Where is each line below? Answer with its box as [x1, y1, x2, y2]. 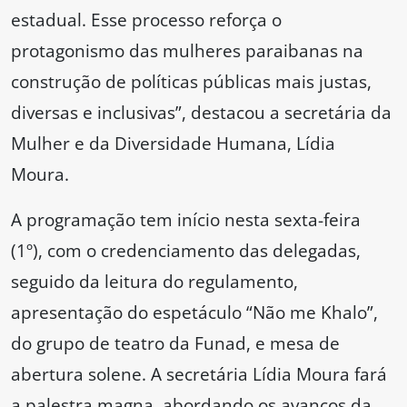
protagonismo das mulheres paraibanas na [11, 38, 363, 64]
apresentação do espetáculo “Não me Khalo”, [11, 300, 378, 325]
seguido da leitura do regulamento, [11, 269, 298, 294]
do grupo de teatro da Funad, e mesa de [11, 331, 340, 356]
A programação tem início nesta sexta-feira [11, 207, 361, 233]
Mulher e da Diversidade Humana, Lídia [11, 131, 335, 156]
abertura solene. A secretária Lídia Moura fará [11, 362, 387, 387]
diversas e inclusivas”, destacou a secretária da [11, 100, 392, 125]
